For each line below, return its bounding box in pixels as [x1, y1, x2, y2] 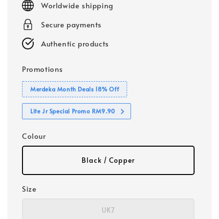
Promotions [22, 64, 63, 74]
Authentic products [41, 38, 109, 49]
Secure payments [41, 19, 102, 30]
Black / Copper [82, 155, 135, 165]
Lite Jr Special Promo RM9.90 [30, 107, 115, 115]
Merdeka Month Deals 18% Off [30, 85, 119, 93]
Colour [22, 131, 46, 141]
